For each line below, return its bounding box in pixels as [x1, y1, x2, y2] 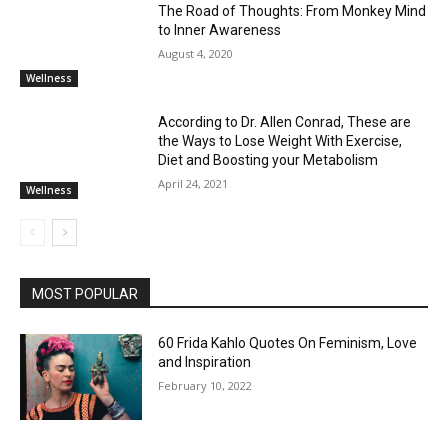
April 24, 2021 [158, 176, 229, 192]
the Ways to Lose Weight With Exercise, [158, 133, 403, 150]
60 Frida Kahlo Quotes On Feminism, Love [158, 335, 418, 352]
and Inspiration [158, 354, 252, 371]
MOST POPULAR [32, 286, 138, 303]
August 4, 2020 [158, 45, 234, 61]
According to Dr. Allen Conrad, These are [158, 114, 412, 131]
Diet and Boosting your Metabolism [158, 152, 379, 169]
